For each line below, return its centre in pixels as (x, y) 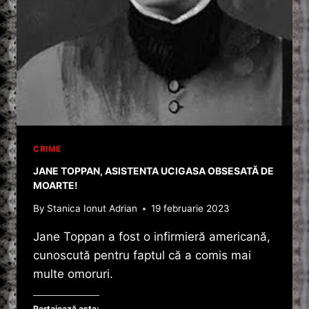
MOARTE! (56, 185)
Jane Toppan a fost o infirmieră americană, (152, 237)
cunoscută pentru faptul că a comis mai (142, 256)
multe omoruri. (73, 274)
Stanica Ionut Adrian (92, 209)
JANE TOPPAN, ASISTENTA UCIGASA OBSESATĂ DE (153, 170)
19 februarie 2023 (191, 209)
